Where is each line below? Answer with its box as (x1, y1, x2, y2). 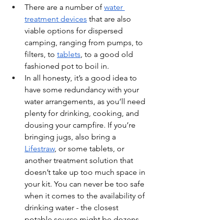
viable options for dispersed (25, 26, 125, 36)
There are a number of (25, 2, 104, 12)
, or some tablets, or (55, 144, 126, 154)
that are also (87, 14, 133, 24)
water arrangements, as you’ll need (25, 97, 147, 107)
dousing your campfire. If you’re (25, 120, 137, 130)
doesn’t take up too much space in (25, 167, 147, 177)
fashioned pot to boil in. (25, 61, 111, 71)
